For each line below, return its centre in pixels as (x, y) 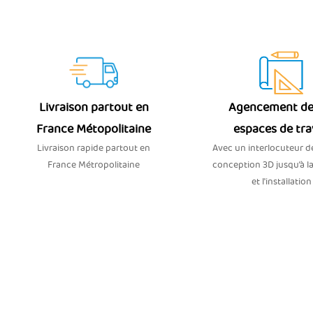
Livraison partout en (94, 108)
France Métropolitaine (94, 165)
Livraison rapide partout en (94, 148)
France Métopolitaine (94, 129)
